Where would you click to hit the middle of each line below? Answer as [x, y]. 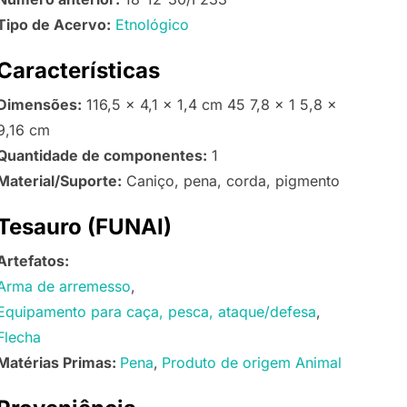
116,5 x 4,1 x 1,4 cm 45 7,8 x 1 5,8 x [209, 105]
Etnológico [152, 24]
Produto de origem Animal [252, 363]
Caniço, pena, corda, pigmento [231, 181]
